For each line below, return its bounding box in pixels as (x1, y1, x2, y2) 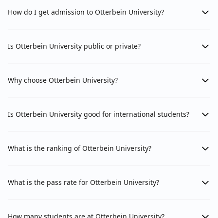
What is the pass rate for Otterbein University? (8, 178, 159, 187)
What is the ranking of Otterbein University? (8, 144, 151, 153)
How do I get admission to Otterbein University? (8, 7, 164, 17)
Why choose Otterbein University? (8, 75, 118, 85)
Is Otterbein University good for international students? (8, 109, 189, 119)
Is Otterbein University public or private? (8, 41, 141, 51)
